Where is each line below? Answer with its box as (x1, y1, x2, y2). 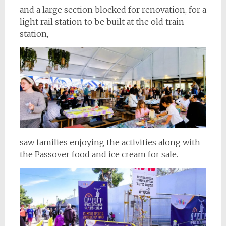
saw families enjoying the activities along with (19, 137, 200, 148)
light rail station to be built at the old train (19, 17, 184, 27)
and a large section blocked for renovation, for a (19, 5, 206, 15)
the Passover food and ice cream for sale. (19, 149, 178, 160)
